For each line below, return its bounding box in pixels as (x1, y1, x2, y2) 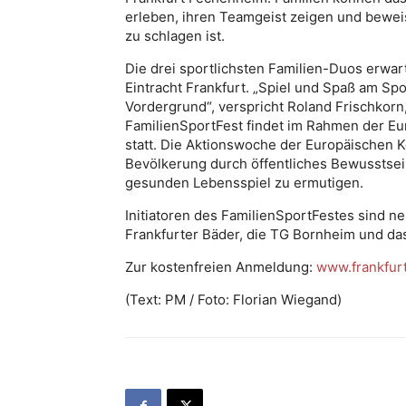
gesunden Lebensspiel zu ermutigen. (125, 173, 363, 191)
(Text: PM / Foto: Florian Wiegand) (125, 290, 342, 308)
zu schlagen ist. (125, 26, 225, 44)
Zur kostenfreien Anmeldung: (125, 257, 316, 275)
